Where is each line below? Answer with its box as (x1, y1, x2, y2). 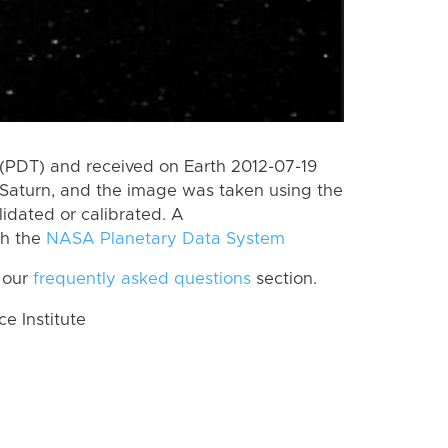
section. (251, 271, 317, 288)
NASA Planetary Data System (46, 230, 285, 247)
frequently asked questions (33, 271, 251, 288)
